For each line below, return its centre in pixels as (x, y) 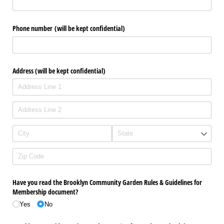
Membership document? (46, 192)
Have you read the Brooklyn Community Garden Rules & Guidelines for (107, 182)
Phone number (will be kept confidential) (69, 28)
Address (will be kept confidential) (59, 70)
